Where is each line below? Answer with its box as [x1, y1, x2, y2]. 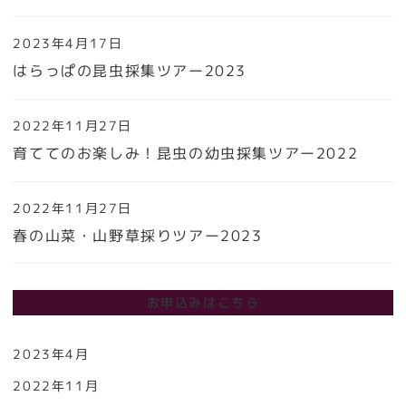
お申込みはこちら [146, 294, 260, 312]
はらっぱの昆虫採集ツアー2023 [13, 61, 246, 82]
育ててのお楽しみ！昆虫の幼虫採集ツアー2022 [13, 143, 359, 164]
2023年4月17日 [13, 34, 123, 53]
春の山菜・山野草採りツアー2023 [13, 226, 263, 246]
